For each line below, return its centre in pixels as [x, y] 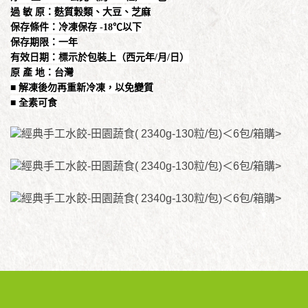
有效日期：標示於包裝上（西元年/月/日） [100, 57]
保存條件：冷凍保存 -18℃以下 [76, 27]
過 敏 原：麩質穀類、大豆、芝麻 [80, 12]
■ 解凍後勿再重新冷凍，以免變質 [82, 87]
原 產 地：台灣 [42, 72]
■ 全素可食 [34, 102]
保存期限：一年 [44, 42]
